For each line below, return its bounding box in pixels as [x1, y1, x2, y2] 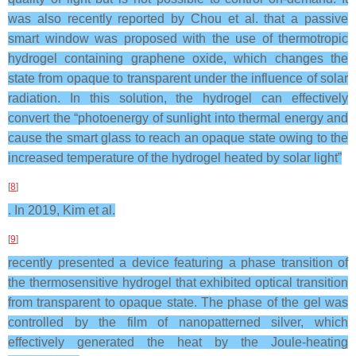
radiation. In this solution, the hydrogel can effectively [8, 91, 348, 105]
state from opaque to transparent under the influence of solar [8, 72, 348, 85]
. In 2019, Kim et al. [8, 203, 115, 217]
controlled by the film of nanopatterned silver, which [8, 315, 348, 329]
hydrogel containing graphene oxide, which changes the [8, 52, 348, 65]
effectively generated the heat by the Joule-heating [8, 335, 348, 349]
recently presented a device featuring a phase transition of [8, 256, 348, 269]
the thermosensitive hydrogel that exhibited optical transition [8, 276, 348, 289]
